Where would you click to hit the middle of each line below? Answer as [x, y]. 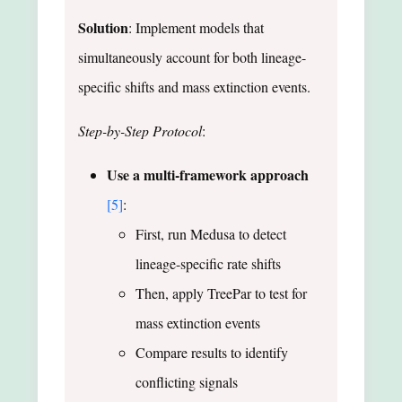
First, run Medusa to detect [211, 233]
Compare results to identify [212, 352]
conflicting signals [187, 381]
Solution [103, 27]
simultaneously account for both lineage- [192, 57]
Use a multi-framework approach [208, 174]
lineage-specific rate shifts [208, 263]
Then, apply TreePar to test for [221, 293]
